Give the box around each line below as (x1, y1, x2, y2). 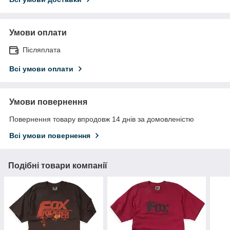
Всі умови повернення (9, 131, 90, 140)
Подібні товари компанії (8, 161, 107, 170)
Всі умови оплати (9, 64, 73, 73)
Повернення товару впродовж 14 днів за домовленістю (9, 114, 194, 123)
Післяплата (23, 45, 61, 54)
